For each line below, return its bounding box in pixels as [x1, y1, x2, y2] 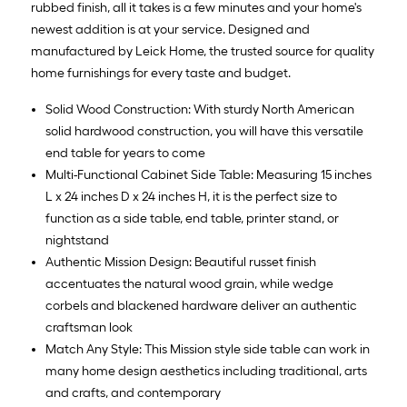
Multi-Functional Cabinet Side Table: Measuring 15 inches [45, 167, 372, 183]
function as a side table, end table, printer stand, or [45, 211, 339, 226]
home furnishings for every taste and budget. [31, 65, 291, 81]
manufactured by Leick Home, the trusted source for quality [31, 44, 374, 59]
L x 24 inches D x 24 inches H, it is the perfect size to [45, 189, 337, 204]
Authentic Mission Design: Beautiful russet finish [45, 254, 316, 270]
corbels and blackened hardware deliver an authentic [45, 298, 357, 313]
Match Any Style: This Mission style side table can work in [45, 342, 370, 357]
